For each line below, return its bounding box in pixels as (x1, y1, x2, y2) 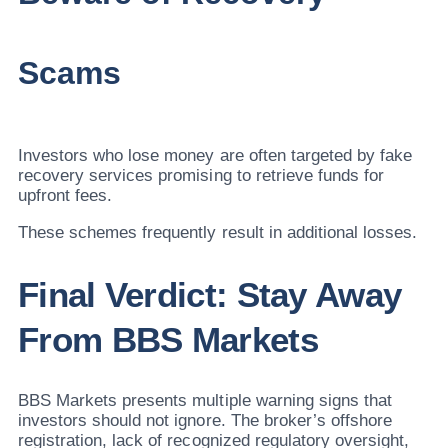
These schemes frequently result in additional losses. (18, 222, 418, 242)
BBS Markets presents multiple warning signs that (18, 390, 392, 410)
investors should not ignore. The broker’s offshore (18, 410, 392, 430)
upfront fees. (18, 185, 113, 205)
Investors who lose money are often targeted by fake (18, 145, 413, 165)
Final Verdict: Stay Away (18, 274, 402, 314)
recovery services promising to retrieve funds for (18, 165, 384, 185)
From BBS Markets (18, 319, 318, 359)
